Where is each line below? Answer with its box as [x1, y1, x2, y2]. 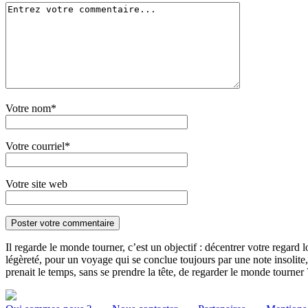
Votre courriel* [5, 140, 70, 152]
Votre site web [5, 177, 67, 190]
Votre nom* [5, 102, 56, 114]
